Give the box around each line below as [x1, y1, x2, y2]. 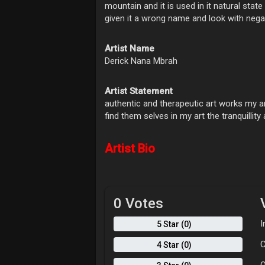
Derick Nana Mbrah [105, 56, 177, 66]
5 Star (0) [157, 219, 192, 229]
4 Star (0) [157, 240, 192, 250]
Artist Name [105, 43, 154, 54]
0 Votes [114, 195, 163, 212]
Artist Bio [105, 141, 155, 156]
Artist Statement [105, 86, 173, 96]
